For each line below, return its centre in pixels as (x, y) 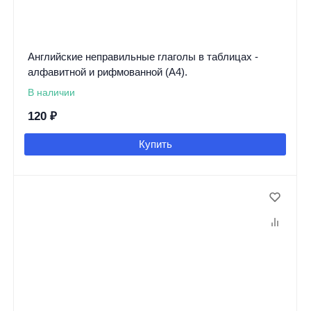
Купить (155, 144)
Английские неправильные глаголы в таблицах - (143, 56)
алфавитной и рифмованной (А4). (107, 72)
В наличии (51, 92)
